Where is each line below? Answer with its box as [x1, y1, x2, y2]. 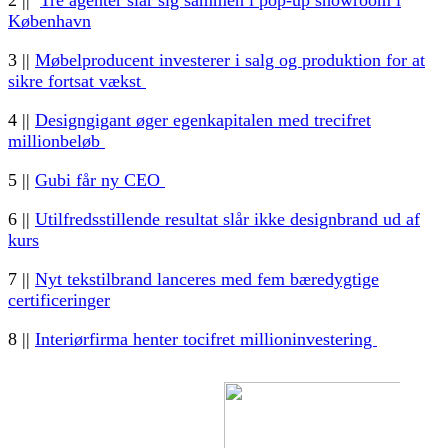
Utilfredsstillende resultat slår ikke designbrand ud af [35, 209, 420, 230]
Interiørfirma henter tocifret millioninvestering [35, 329, 377, 350]
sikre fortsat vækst [8, 71, 146, 92]
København [8, 11, 91, 32]
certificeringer [8, 290, 110, 311]
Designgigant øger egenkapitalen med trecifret [35, 110, 371, 131]
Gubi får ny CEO [35, 170, 165, 191]
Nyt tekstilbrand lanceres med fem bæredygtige [35, 269, 379, 290]
